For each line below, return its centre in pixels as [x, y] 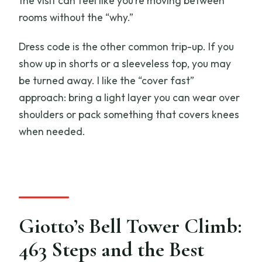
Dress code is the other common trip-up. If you [127, 47]
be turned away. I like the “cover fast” [107, 81]
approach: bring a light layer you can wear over [130, 98]
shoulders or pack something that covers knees [129, 115]
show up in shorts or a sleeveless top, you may [125, 64]
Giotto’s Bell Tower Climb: [130, 226]
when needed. [52, 132]
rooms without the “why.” [76, 18]
